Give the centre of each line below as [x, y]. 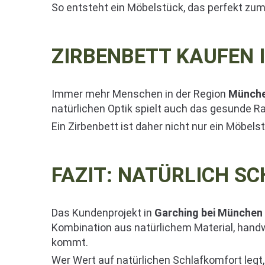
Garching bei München [209, 212]
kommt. [70, 242]
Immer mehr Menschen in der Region [140, 93]
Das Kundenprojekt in [103, 212]
